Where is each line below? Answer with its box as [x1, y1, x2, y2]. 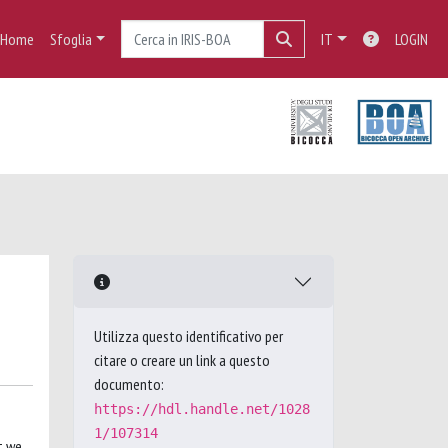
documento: [94, 374, 164, 394]
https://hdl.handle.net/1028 [94, 401, 310, 417]
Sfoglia [49, 29, 92, 49]
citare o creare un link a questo [94, 350, 270, 370]
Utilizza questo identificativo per [94, 326, 283, 346]
